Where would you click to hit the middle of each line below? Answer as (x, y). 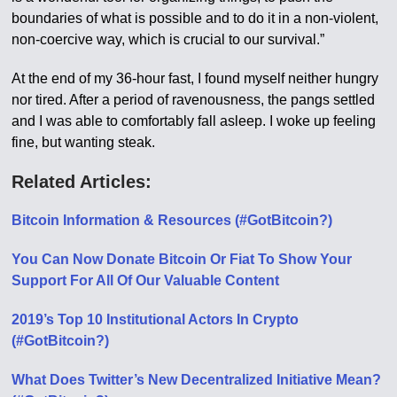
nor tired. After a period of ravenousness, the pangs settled (194, 100)
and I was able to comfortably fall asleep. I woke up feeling (194, 121)
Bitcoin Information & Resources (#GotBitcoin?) (172, 220)
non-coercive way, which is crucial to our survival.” (168, 39)
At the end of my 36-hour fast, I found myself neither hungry (195, 78)
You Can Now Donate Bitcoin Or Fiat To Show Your (182, 259)
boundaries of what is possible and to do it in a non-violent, (195, 18)
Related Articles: (82, 182)
